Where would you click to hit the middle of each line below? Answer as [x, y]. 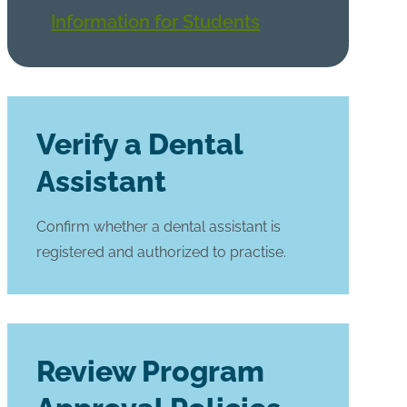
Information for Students [155, 21]
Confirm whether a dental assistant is [159, 226]
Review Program [150, 371]
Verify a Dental [139, 144]
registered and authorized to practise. [161, 252]
